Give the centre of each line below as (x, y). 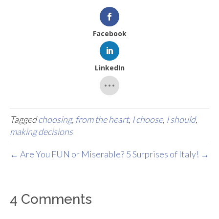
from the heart (102, 119)
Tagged (24, 119)
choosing (55, 119)
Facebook (109, 34)
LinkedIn (109, 68)
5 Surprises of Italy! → (168, 154)
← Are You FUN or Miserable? (67, 154)
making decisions (41, 131)
